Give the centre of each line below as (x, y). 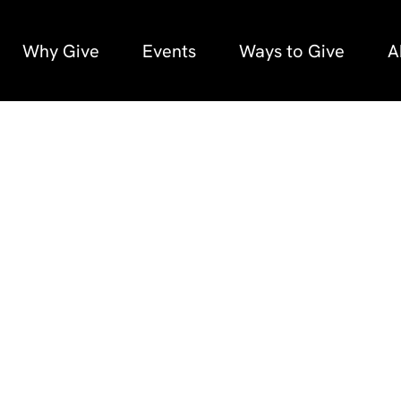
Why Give (60, 51)
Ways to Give (291, 51)
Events (169, 51)
